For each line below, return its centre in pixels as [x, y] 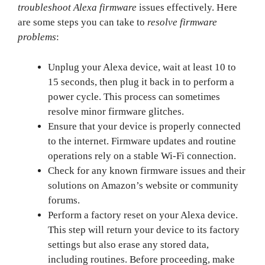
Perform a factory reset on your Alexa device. [143, 215]
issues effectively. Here [187, 7]
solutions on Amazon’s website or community [143, 185]
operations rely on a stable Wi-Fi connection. [142, 156]
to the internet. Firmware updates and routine [142, 141]
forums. [64, 200]
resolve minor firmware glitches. [116, 111]
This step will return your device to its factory [144, 230]
